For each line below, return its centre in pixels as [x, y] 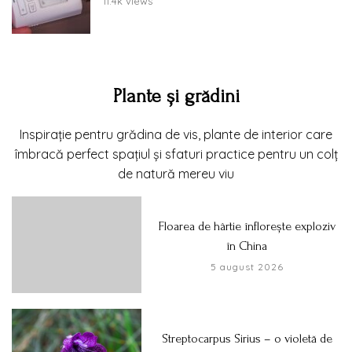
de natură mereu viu [176, 173]
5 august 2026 [247, 266]
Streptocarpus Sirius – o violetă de [247, 339]
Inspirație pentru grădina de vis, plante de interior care [176, 134]
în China [247, 246]
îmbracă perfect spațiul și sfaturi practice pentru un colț [176, 154]
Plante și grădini [176, 96]
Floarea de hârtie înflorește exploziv [247, 226]
